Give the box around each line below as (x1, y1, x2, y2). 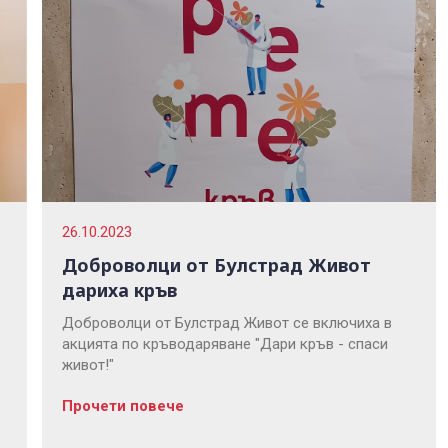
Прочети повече (61, 397, 184, 416)
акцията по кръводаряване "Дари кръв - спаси (61, 335, 388, 354)
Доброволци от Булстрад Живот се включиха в (61, 314, 392, 333)
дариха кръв (61, 278, 177, 303)
